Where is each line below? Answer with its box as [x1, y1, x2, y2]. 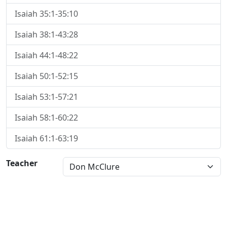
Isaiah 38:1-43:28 [15, 29, 78, 40]
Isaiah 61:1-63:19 [15, 133, 78, 144]
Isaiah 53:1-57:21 [15, 91, 78, 102]
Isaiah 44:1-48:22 [15, 50, 78, 61]
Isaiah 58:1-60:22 [15, 112, 78, 123]
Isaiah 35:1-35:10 [15, 8, 78, 19]
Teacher [6, 158, 37, 169]
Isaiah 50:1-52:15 [15, 70, 78, 82]
